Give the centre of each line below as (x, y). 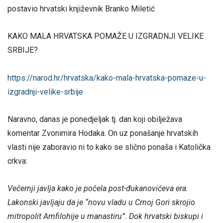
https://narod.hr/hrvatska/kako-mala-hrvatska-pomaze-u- (107, 78)
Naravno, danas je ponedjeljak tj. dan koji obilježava (95, 119)
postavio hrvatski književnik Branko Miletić (81, 9)
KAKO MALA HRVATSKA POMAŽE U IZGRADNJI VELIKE (106, 36)
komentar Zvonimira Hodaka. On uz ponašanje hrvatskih (103, 133)
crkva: (17, 161)
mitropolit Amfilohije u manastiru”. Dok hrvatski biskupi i (105, 217)
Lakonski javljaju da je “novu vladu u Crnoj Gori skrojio (101, 203)
